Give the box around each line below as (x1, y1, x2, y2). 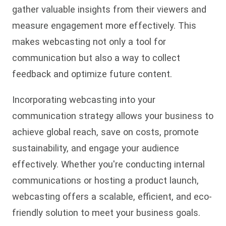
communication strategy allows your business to (12, 110, 213, 121)
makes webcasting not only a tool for (12, 36, 166, 47)
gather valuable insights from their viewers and (12, 4, 206, 15)
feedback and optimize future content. (12, 69, 172, 80)
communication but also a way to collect (12, 52, 180, 64)
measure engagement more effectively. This (12, 20, 196, 31)
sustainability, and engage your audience (12, 142, 179, 153)
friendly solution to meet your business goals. (12, 207, 200, 218)
